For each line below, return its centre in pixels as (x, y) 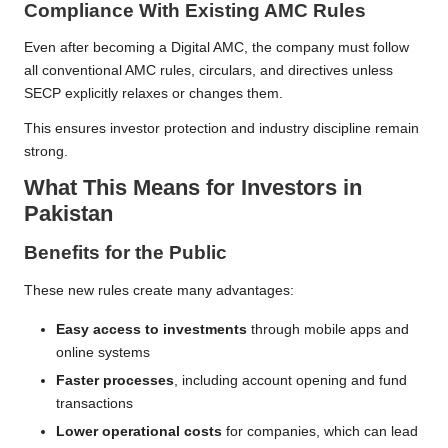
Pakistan (68, 214)
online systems (103, 352)
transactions (94, 403)
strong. (46, 152)
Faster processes (115, 380)
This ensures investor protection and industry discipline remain (221, 129)
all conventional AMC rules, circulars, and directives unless (208, 71)
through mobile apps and (328, 329)
